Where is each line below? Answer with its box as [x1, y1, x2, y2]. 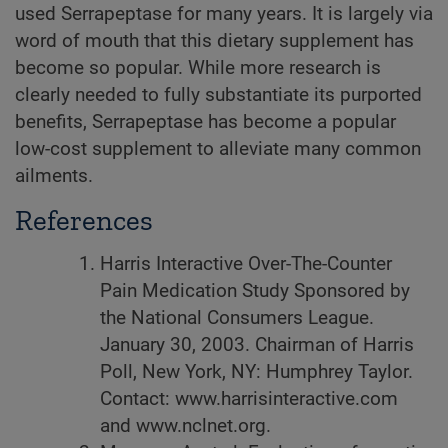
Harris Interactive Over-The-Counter [100, 252, 392, 275]
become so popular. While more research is [15, 56, 381, 79]
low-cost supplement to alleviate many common [15, 137, 421, 160]
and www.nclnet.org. [100, 414, 271, 437]
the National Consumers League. [100, 306, 374, 329]
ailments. [15, 164, 93, 187]
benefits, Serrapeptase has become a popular [15, 110, 396, 133]
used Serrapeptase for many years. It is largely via [15, 2, 433, 25]
